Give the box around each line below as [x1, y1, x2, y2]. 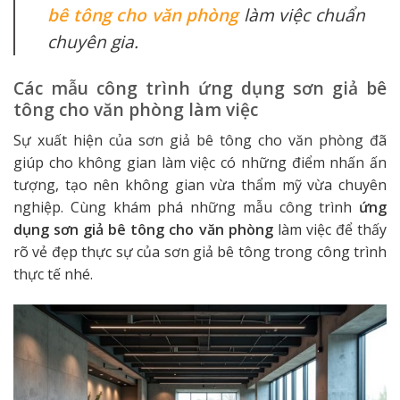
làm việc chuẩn [238, 3, 366, 28]
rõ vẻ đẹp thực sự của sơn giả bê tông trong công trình [13, 242, 387, 262]
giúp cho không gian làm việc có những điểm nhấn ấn [13, 153, 387, 172]
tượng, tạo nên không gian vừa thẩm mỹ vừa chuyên [13, 175, 387, 195]
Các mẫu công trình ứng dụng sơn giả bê [13, 76, 387, 101]
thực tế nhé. [13, 264, 93, 284]
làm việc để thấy [272, 220, 387, 239]
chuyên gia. [47, 29, 138, 54]
